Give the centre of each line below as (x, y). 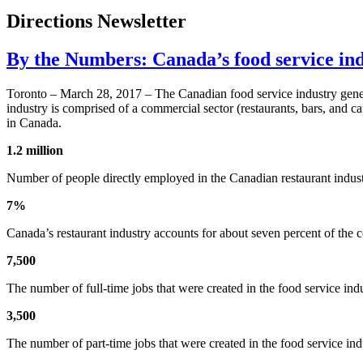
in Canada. (34, 123)
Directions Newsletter (96, 21)
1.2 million (35, 151)
